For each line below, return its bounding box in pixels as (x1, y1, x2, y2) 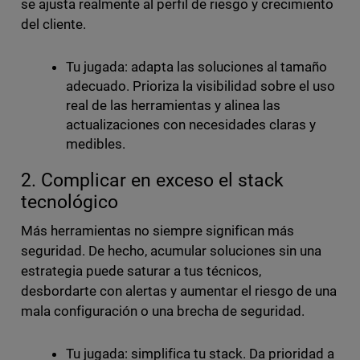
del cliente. (20, 16, 86, 33)
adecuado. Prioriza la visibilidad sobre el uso (65, 78, 336, 95)
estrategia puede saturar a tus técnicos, (20, 263, 262, 280)
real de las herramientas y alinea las (65, 97, 281, 114)
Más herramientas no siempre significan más (20, 223, 295, 239)
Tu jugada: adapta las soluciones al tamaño (65, 59, 328, 76)
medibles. (65, 136, 125, 153)
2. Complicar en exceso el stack (20, 170, 284, 192)
